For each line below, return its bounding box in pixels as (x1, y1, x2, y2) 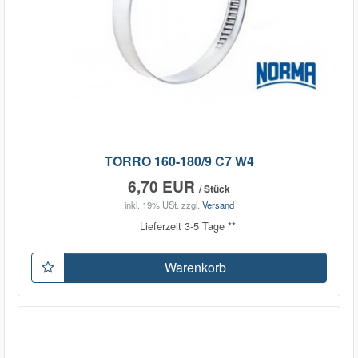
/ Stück (199, 181, 230, 196)
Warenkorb (165, 258, 226, 277)
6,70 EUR (128, 174, 199, 197)
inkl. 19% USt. (124, 197, 179, 211)
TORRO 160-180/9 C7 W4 (104, 151, 254, 170)
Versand (201, 197, 234, 211)
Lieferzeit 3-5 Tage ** (140, 217, 236, 233)
